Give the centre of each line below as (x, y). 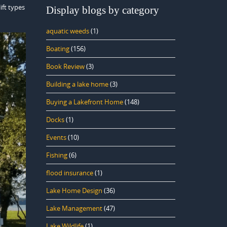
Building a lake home (77, 84)
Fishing (57, 155)
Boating (58, 49)
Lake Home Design (74, 191)
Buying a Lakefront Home (85, 102)
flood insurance (70, 173)
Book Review (65, 66)
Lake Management (74, 208)
